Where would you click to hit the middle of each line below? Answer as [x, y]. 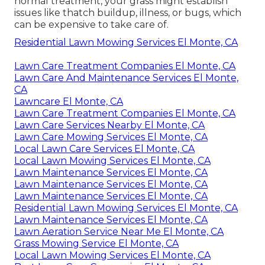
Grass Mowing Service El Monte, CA [96, 243]
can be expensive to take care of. [91, 24]
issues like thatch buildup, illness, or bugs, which [128, 12]
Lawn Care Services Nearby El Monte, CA [109, 125]
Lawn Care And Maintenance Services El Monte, [126, 77]
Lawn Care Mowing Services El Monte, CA [111, 137]
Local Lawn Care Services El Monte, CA [104, 148]
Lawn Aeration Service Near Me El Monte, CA [119, 231]
